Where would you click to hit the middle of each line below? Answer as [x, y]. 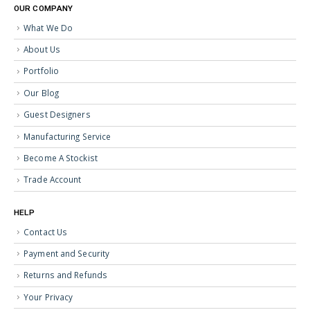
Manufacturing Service [67, 136]
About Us [42, 49]
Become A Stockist [61, 157]
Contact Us [46, 231]
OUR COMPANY [44, 8]
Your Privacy [48, 297]
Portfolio [42, 71]
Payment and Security [67, 254]
